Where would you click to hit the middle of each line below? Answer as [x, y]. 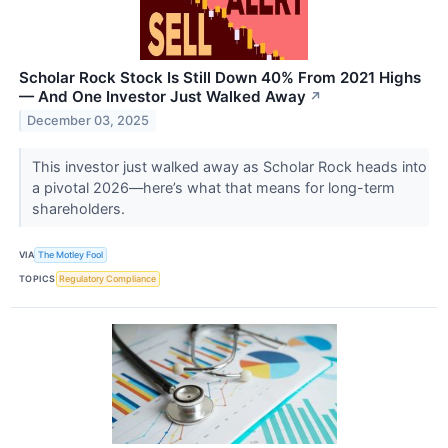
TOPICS [37, 279]
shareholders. [80, 208]
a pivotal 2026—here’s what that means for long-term [213, 187]
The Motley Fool [71, 255]
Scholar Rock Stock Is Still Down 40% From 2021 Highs [220, 77]
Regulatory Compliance [108, 279]
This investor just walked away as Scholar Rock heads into [229, 166]
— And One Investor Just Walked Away [162, 96]
